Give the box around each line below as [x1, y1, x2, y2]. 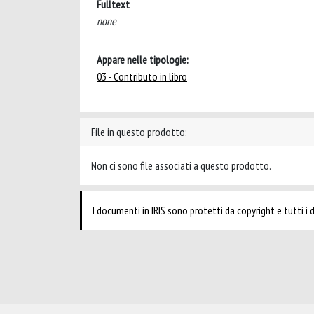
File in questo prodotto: [91, 125, 187, 139]
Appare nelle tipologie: [97, 53, 189, 67]
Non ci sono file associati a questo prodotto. [91, 158, 271, 172]
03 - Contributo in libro [97, 69, 187, 83]
